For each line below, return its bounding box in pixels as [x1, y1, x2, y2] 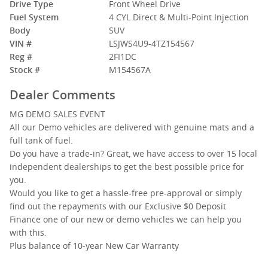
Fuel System [10, 11, 59, 23]
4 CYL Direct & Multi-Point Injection [109, 11, 249, 23]
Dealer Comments [10, 87, 115, 103]
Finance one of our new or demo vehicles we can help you [10, 214, 242, 225]
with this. [10, 227, 47, 238]
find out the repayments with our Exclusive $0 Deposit [10, 200, 226, 212]
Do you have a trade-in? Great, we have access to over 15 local [10, 148, 257, 159]
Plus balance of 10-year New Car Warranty [10, 240, 179, 251]
